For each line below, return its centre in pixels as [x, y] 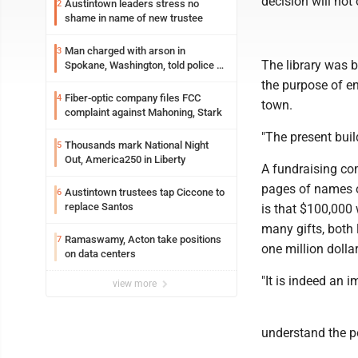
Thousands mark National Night [137, 145]
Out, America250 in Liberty [125, 159]
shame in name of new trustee [134, 18]
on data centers [100, 254]
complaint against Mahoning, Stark [143, 112]
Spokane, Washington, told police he [146, 65]
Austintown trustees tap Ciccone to [145, 192]
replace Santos [99, 207]
